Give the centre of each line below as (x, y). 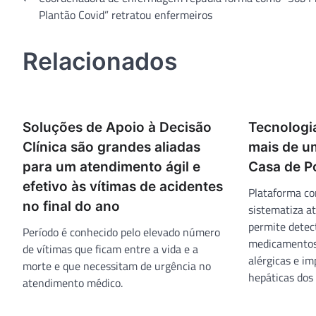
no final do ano (71, 206)
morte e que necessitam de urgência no (117, 266)
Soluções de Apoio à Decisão (117, 127)
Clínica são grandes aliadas (111, 147)
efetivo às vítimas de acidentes (123, 186)
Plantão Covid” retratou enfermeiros (126, 15)
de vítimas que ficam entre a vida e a (110, 249)
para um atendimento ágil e (111, 166)
